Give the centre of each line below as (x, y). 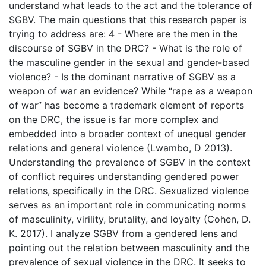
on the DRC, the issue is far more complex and (114, 119)
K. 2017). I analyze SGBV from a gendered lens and (123, 233)
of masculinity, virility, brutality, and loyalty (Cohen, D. (130, 219)
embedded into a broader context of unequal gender (128, 133)
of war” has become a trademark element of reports (126, 105)
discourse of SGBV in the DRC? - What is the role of (126, 48)
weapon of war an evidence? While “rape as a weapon (131, 91)
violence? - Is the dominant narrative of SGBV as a (122, 76)
